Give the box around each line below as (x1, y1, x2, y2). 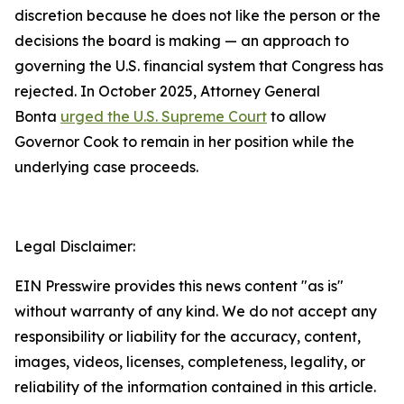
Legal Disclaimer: (14, 237, 135, 255)
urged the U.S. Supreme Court (60, 107, 267, 125)
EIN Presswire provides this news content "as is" (14, 277, 344, 295)
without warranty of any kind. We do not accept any (14, 302, 377, 320)
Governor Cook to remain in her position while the (14, 133, 354, 151)
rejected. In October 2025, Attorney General (14, 82, 320, 100)
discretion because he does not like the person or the (14, 6, 381, 24)
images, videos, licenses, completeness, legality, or (14, 353, 365, 371)
